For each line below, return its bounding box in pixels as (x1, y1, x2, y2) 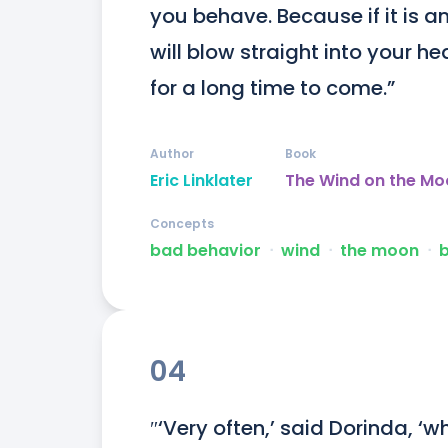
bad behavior (150, 239, 261, 263)
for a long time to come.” (150, 74, 395, 103)
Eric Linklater (150, 169, 253, 193)
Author (150, 145, 194, 163)
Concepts (150, 215, 214, 233)
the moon (340, 239, 419, 263)
